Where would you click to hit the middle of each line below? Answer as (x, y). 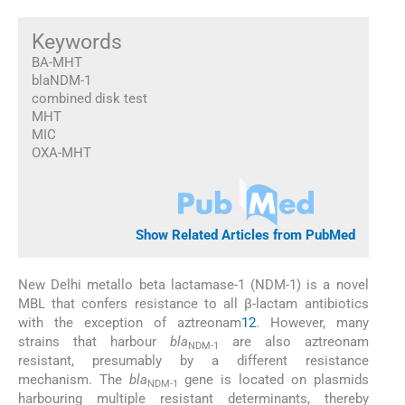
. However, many (312, 323)
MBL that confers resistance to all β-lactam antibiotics (193, 304)
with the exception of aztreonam (130, 323)
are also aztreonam (293, 342)
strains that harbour (94, 342)
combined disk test (89, 98)
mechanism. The (74, 380)
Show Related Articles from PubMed (246, 235)
